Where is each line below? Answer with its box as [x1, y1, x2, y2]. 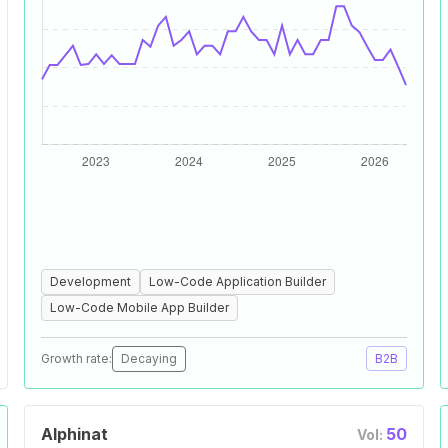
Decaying [121, 351, 177, 366]
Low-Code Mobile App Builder [50, 300, 229, 315]
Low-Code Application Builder [149, 274, 326, 289]
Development [50, 274, 131, 289]
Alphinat [41, 424, 108, 444]
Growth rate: [41, 351, 112, 366]
